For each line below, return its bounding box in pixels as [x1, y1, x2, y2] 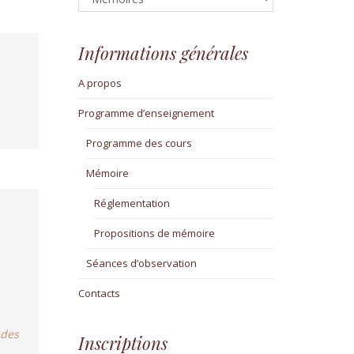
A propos [77, 76, 122, 91]
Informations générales [77, 41, 248, 66]
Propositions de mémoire [94, 226, 216, 241]
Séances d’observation [85, 256, 197, 271]
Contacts [77, 286, 120, 301]
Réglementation [94, 196, 171, 211]
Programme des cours [85, 136, 192, 151]
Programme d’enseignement [77, 106, 214, 121]
